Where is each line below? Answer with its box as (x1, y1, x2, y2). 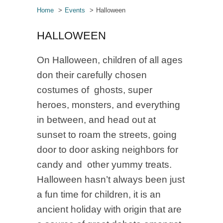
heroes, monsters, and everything (37, 100, 180, 110)
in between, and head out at (37, 114, 158, 125)
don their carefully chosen (37, 70, 147, 80)
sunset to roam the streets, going (37, 129, 177, 140)
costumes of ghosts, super (37, 85, 152, 95)
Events (65, 6, 85, 14)
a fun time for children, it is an (37, 189, 161, 200)
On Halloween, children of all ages (37, 55, 183, 65)
